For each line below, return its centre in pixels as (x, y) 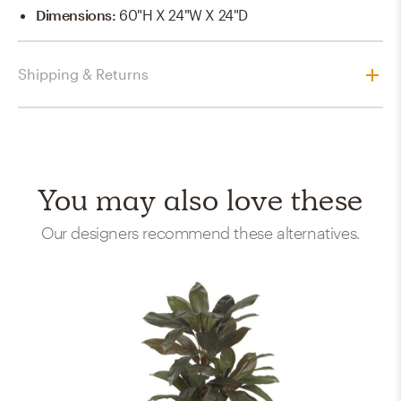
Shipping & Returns (83, 74)
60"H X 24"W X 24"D (184, 15)
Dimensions (74, 15)
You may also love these (200, 200)
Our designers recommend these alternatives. (200, 233)
